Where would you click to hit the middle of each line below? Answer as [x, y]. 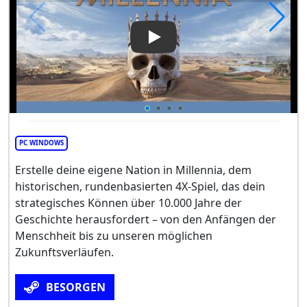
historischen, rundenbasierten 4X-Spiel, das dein [140, 187]
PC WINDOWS [41, 143]
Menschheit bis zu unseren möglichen [114, 236]
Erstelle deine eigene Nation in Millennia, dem [133, 170]
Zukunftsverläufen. [64, 253]
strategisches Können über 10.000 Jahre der [128, 203]
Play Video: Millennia [207, 45]
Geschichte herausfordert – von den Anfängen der [146, 220]
